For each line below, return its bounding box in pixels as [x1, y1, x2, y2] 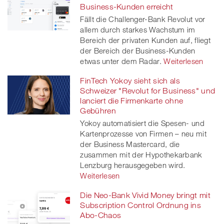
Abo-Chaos [80, 210, 121, 219]
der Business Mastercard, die [80, 139, 180, 148]
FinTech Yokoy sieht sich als [80, 75, 180, 85]
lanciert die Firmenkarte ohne [80, 95, 183, 105]
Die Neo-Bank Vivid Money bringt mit [80, 190, 210, 199]
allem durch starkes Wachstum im [80, 24, 195, 34]
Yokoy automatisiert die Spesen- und [80, 118, 204, 127]
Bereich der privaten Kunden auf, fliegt [80, 35, 211, 44]
